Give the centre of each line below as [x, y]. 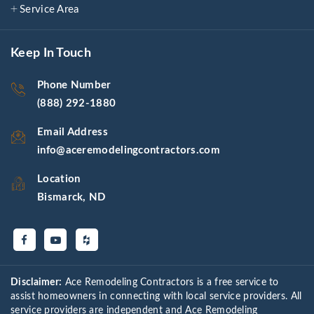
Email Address [73, 132]
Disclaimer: [36, 283]
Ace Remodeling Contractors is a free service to [170, 283]
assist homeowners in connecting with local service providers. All [156, 297]
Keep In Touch [51, 54]
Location [59, 179]
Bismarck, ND [71, 198]
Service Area [49, 10]
